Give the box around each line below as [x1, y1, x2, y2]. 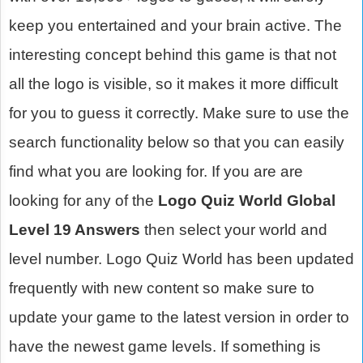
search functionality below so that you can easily [9, 134, 344, 151]
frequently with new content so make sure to [9, 280, 314, 297]
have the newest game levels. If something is [9, 338, 321, 355]
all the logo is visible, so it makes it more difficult [9, 75, 338, 92]
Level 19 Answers [9, 221, 140, 238]
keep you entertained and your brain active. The [9, 17, 342, 34]
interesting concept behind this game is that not [9, 46, 336, 63]
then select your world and [140, 221, 327, 238]
